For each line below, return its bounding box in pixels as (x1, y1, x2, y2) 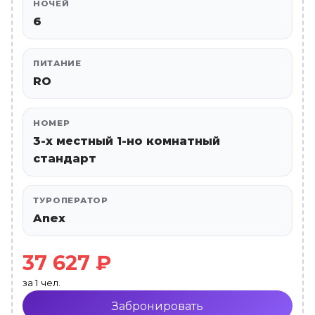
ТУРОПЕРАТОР (33, 195, 108, 205)
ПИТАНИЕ (33, 58, 82, 68)
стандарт (33, 152, 96, 165)
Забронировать (112, 299, 203, 313)
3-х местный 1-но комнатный (33, 134, 220, 148)
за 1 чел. (22, 277, 60, 288)
